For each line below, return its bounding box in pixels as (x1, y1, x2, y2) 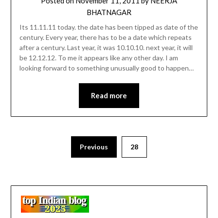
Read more (91, 91, 127, 100)
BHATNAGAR (87, 8, 131, 17)
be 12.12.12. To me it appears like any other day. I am (19, 54, 178, 62)
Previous (80, 142, 108, 151)
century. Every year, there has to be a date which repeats (19, 33, 192, 42)
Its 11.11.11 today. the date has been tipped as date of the (19, 23, 198, 32)
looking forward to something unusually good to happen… (19, 64, 194, 73)
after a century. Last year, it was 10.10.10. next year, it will (19, 43, 193, 52)
